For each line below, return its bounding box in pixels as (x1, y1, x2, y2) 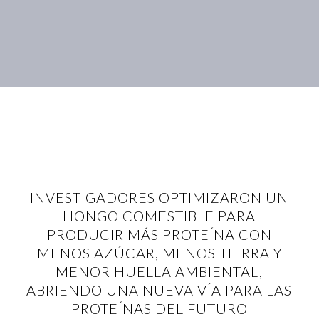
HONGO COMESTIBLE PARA (63, 207, 256, 224)
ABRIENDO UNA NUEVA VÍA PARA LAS (26, 281, 293, 298)
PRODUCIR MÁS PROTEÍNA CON (46, 226, 272, 243)
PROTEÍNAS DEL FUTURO (70, 300, 248, 317)
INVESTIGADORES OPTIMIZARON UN (30, 189, 289, 206)
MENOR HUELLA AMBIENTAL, (56, 263, 263, 280)
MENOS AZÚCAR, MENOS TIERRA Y (36, 244, 282, 261)
